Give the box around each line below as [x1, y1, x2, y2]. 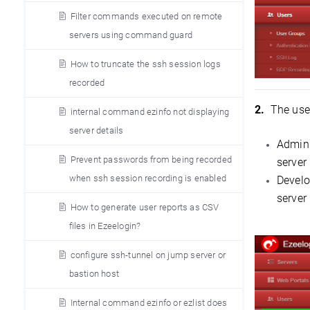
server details [69, 125, 124, 136]
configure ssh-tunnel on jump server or [70, 250, 226, 260]
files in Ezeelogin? [69, 221, 141, 231]
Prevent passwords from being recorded [70, 154, 232, 165]
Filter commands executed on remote [70, 11, 223, 21]
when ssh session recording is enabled [69, 173, 226, 183]
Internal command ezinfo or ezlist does [70, 298, 228, 308]
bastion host [69, 268, 119, 279]
